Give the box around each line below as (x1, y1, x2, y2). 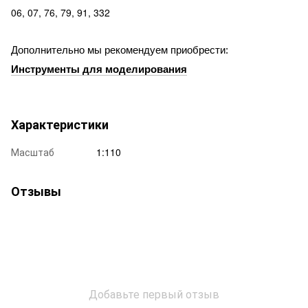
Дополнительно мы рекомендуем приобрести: (11, 44, 228, 56)
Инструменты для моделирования (11, 63, 187, 75)
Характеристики (11, 115, 109, 133)
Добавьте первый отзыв (89, 285, 219, 302)
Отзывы (11, 181, 61, 200)
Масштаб (11, 144, 54, 159)
